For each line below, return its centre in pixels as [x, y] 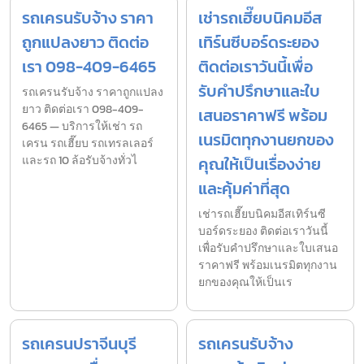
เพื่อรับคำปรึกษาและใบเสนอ [268, 249]
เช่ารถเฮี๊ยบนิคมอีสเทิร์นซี [262, 214]
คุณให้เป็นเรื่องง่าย [260, 165]
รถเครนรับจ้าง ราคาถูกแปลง [93, 93]
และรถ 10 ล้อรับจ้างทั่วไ [80, 161]
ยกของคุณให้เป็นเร [245, 283]
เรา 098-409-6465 [89, 67]
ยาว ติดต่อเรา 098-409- [83, 110]
